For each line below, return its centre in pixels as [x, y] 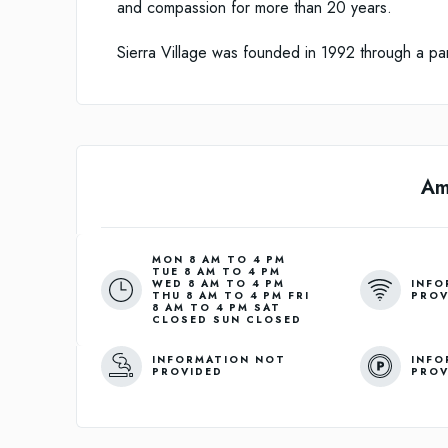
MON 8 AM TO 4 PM [218, 260]
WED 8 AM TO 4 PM [218, 284]
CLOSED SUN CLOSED [226, 320]
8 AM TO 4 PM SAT [216, 308]
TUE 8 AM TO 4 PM [216, 272]
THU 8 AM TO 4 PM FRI [230, 296]
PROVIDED [187, 372]
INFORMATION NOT [218, 360]
